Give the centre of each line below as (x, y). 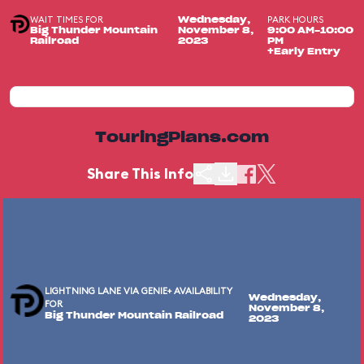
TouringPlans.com (182, 138)
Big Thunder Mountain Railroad (134, 316)
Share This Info (140, 173)
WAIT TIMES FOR (66, 19)
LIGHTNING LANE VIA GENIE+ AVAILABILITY (139, 291)
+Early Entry (304, 52)
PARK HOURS (296, 19)
